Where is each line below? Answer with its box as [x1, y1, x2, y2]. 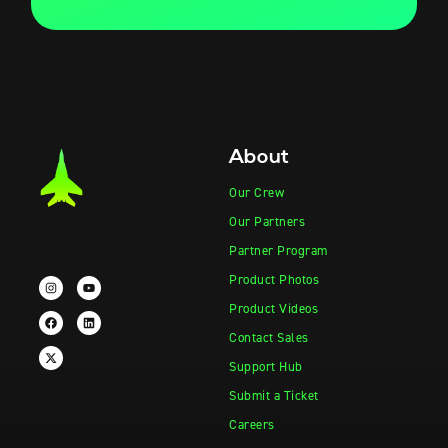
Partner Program [229, 241, 328, 259]
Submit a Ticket [229, 386, 319, 404]
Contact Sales [229, 328, 309, 346]
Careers [229, 415, 275, 433]
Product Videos [229, 299, 318, 317]
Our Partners [229, 212, 305, 230]
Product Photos [229, 270, 319, 288]
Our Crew [229, 183, 284, 201]
